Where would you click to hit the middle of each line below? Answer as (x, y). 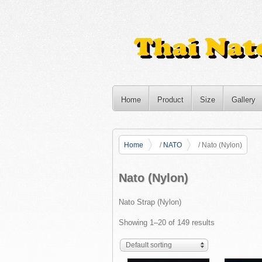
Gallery (244, 100)
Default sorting (149, 245)
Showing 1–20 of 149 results (167, 223)
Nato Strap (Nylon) (150, 202)
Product (170, 100)
